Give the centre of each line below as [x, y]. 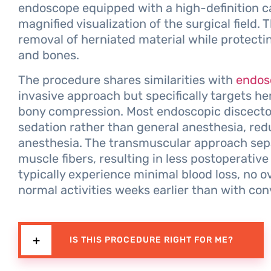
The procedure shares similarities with [126, 80]
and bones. [49, 55]
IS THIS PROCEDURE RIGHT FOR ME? [152, 240]
